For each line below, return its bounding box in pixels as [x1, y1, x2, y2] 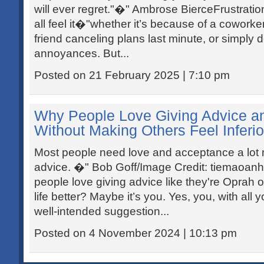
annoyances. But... [34, 47, 129, 60]
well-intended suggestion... [34, 205, 169, 217]
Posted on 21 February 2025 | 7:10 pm [34, 69, 230, 81]
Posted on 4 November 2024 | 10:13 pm [34, 227, 237, 239]
